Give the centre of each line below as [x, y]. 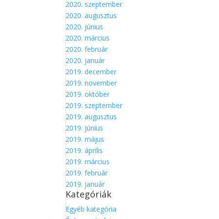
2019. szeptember [94, 105]
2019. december [91, 72]
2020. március [88, 38]
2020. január [85, 60]
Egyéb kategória [91, 209]
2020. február [87, 49]
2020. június [85, 27]
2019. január [85, 184]
